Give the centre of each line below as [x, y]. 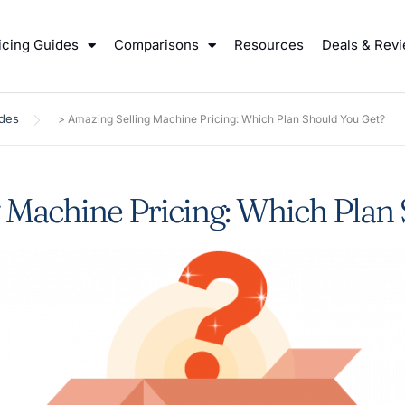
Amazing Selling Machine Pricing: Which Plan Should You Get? [226, 119]
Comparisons [157, 45]
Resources [269, 45]
